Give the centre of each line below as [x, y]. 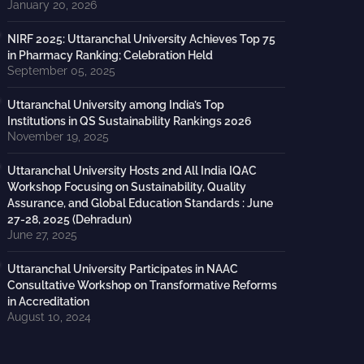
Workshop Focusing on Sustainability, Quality [126, 187]
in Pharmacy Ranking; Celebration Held [110, 55]
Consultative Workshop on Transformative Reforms [142, 285]
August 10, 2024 [49, 317]
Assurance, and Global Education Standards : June [140, 203]
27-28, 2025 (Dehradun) [69, 219]
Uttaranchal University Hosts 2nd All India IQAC [132, 171]
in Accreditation [48, 301]
